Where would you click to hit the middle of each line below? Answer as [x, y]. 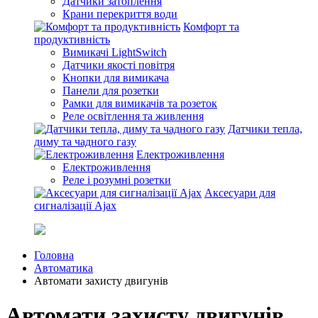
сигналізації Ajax [75, 205]
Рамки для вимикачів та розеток [140, 103]
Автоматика [64, 268]
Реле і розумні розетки [117, 180]
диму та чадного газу [85, 142]
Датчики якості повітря [119, 65]
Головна [54, 255]
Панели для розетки [111, 91]
